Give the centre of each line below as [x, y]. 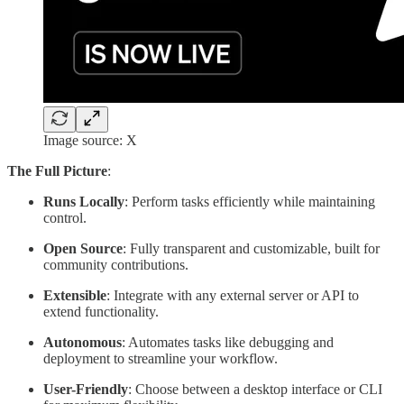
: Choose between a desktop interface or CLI [255, 390]
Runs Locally [84, 202]
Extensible [75, 296]
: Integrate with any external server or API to [233, 296]
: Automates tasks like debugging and [228, 343]
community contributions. [116, 265]
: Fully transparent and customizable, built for [251, 249]
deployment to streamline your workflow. [161, 359]
